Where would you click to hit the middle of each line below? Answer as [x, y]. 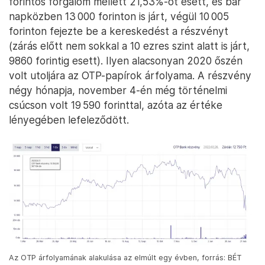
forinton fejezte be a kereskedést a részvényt [119, 31]
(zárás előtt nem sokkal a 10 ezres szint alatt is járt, [129, 46]
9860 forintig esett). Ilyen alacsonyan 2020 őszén [126, 61]
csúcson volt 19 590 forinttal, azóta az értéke [116, 105]
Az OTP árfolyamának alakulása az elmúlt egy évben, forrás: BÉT [125, 258]
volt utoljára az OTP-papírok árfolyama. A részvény [130, 75]
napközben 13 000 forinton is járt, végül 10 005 [119, 16]
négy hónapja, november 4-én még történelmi [118, 90]
